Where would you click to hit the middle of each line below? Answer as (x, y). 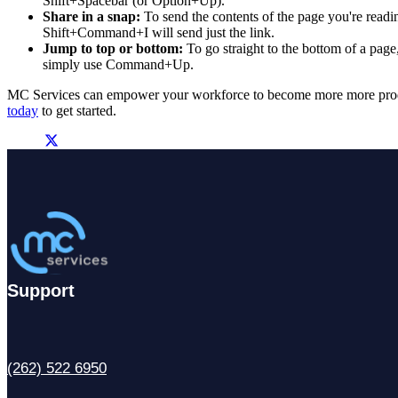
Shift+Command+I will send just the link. (160, 32)
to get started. (79, 110)
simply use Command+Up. (120, 64)
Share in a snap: (93, 16)
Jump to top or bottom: (115, 48)
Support (41, 291)
